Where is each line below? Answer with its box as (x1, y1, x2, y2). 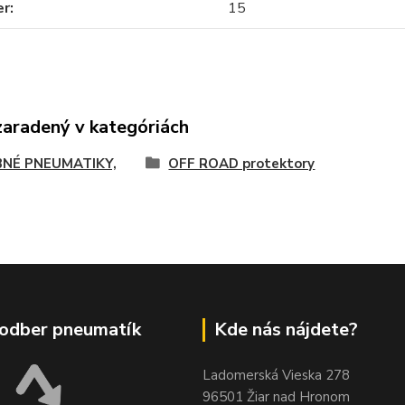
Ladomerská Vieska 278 (202, 366, 350, 384)
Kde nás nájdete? (214, 317, 358, 342)
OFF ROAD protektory (168, 155, 316, 173)
